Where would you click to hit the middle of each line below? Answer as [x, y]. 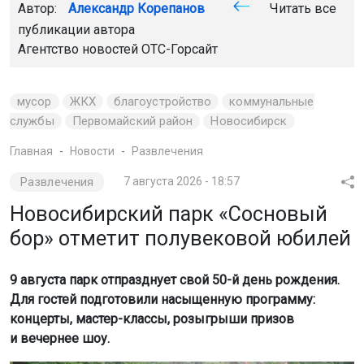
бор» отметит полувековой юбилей [180, 238]
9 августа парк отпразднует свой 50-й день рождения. [175, 280]
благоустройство [162, 102]
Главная [31, 151]
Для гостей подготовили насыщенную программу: [162, 299]
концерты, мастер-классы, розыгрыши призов [152, 319]
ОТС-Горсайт [180, 49]
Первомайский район [132, 121]
